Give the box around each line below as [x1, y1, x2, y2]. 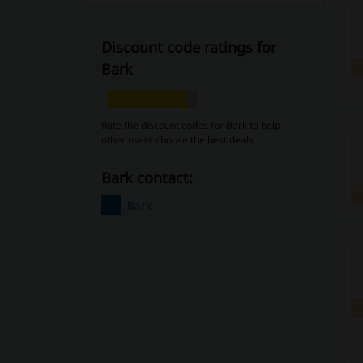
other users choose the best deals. [100, 133, 256, 147]
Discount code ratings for [100, 37, 276, 57]
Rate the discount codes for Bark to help [100, 118, 280, 132]
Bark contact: [110, 168, 193, 187]
